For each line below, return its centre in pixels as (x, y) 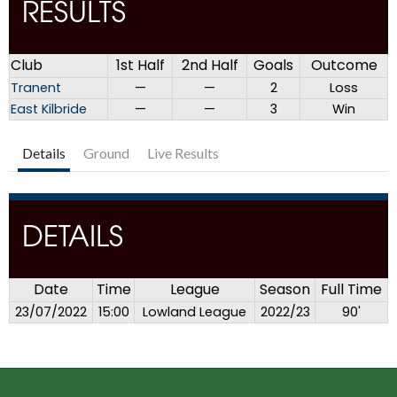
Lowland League (195, 312)
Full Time (351, 290)
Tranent (36, 88)
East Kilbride (49, 109)
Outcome (344, 66)
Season (285, 290)
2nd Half (210, 66)
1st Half (140, 66)
